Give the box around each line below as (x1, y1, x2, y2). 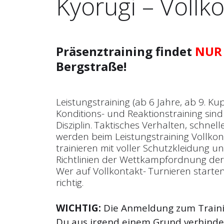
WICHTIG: (56, 201, 101, 214)
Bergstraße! (56, 57, 126, 74)
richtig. (56, 175, 83, 189)
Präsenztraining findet (56, 42, 195, 59)
